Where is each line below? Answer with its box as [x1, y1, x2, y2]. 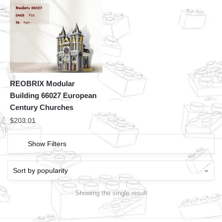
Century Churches [10, 103, 73, 112]
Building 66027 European [10, 91, 97, 100]
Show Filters [28, 140, 66, 148]
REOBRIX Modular [10, 79, 75, 88]
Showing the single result [75, 189, 147, 197]
